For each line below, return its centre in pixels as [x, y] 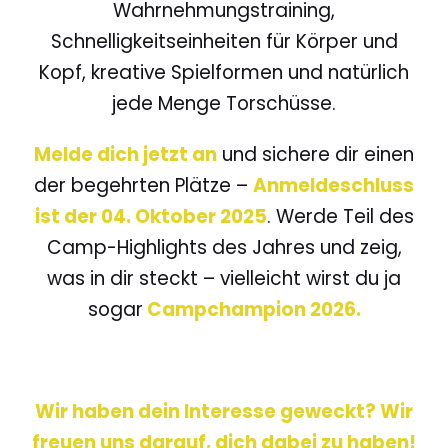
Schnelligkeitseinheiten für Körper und [224, 41]
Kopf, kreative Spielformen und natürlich [224, 72]
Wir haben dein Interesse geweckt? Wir [224, 411]
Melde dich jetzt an [125, 154]
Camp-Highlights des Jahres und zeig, [224, 247]
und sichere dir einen [315, 154]
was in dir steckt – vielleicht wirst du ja [224, 278]
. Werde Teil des [340, 216]
